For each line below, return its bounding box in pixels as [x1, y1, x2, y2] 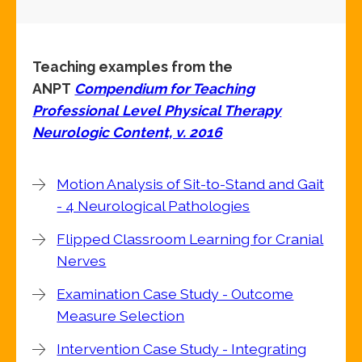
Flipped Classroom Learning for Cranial [57, 230, 324, 248]
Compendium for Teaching [74, 80, 255, 98]
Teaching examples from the [32, 58, 234, 76]
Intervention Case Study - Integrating [57, 340, 307, 358]
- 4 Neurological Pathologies [57, 197, 250, 215]
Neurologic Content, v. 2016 [32, 124, 223, 141]
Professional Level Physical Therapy [32, 102, 282, 120]
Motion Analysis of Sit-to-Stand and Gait [57, 175, 325, 193]
